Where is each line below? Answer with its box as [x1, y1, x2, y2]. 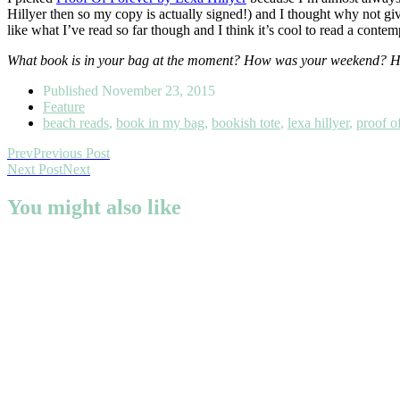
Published [43, 83, 102, 99]
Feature [43, 99, 85, 115]
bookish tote [212, 115, 280, 131]
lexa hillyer [287, 115, 349, 131]
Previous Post [33, 146, 110, 162]
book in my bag [116, 115, 204, 131]
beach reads [43, 115, 109, 131]
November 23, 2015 [102, 83, 215, 99]
